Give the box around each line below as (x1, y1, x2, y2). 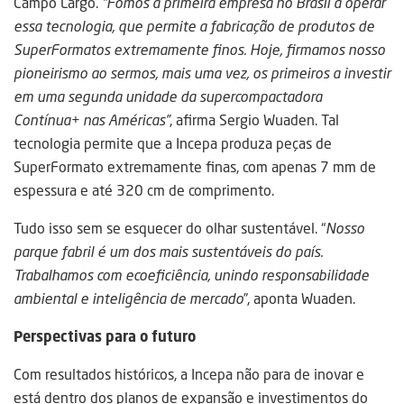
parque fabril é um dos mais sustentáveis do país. (14, 242, 323, 262)
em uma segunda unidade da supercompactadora (14, 87, 322, 107)
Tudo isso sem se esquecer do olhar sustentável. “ (14, 218, 326, 239)
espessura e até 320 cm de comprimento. (14, 180, 274, 201)
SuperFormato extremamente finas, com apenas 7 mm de (14, 157, 376, 178)
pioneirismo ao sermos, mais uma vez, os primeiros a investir (14, 63, 390, 84)
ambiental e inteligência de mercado (14, 289, 243, 309)
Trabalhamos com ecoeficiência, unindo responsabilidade (14, 265, 369, 286)
